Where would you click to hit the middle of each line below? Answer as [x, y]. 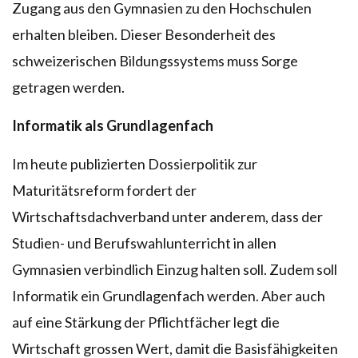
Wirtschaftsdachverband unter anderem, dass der [167, 216]
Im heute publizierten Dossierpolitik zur [135, 163]
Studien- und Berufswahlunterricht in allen [144, 243]
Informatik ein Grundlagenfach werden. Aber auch [169, 295]
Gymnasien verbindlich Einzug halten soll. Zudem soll [175, 269]
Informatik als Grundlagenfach [113, 125]
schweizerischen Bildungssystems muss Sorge [155, 60]
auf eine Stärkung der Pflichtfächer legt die [146, 322]
